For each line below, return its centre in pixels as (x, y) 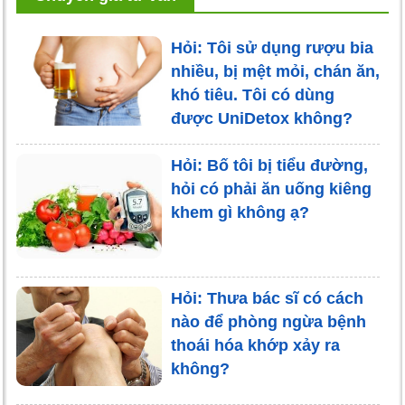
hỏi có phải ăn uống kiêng (271, 189)
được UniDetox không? (261, 118)
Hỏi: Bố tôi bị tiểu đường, (269, 166)
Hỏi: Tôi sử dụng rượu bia (272, 47)
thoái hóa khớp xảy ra (255, 345)
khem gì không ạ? (240, 213)
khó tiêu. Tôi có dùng (252, 94)
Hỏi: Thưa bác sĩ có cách (267, 298)
